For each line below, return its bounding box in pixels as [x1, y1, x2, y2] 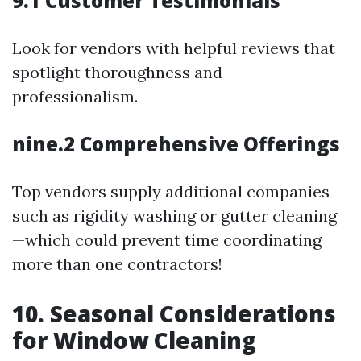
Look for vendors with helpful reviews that [12, 37, 335, 58]
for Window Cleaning [12, 324, 256, 355]
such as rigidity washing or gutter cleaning [12, 205, 337, 226]
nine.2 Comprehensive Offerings [12, 130, 340, 157]
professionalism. [12, 85, 138, 106]
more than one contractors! [12, 253, 222, 274]
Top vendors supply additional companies [12, 180, 330, 201]
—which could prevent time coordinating [12, 229, 322, 250]
